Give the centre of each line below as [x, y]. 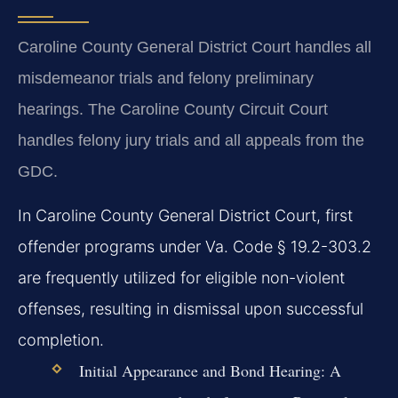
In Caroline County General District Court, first [185, 216]
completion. [61, 340]
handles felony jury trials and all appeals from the [191, 140]
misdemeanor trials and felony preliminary [166, 78]
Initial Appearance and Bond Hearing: [202, 371]
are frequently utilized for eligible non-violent [181, 278]
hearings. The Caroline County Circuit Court [173, 109]
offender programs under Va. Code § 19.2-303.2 [195, 247]
